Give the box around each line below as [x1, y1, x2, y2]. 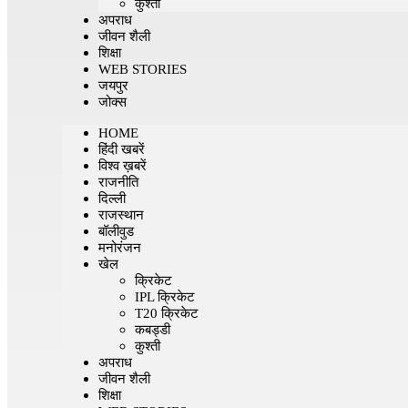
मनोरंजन [98, 240, 141, 255]
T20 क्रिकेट [135, 306, 199, 321]
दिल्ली [98, 191, 126, 206]
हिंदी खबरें [98, 142, 145, 157]
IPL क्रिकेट [135, 290, 195, 304]
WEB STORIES [98, 62, 187, 76]
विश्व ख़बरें [98, 158, 147, 173]
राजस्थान [98, 208, 144, 222]
